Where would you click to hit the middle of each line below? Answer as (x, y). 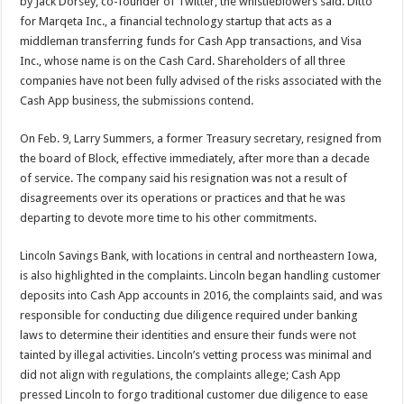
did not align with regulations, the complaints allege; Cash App (181, 374)
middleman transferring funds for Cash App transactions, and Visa (191, 41)
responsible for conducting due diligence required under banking (189, 315)
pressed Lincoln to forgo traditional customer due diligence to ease (194, 394)
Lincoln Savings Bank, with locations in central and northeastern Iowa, (199, 255)
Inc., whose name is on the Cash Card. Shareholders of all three (183, 60)
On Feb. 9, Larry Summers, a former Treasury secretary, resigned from (201, 138)
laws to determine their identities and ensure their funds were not (188, 335)
